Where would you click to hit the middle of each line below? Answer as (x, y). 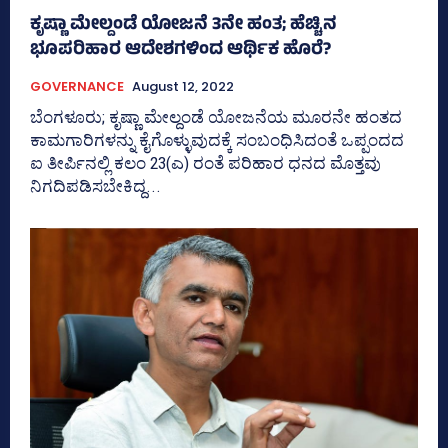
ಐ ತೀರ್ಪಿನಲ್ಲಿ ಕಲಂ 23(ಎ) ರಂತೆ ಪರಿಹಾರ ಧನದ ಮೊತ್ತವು (205, 162)
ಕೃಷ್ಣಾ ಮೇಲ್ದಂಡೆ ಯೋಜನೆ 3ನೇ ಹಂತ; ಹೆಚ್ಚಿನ (183, 25)
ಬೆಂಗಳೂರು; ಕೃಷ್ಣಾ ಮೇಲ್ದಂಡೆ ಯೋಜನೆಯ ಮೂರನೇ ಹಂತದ (216, 116)
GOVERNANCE (77, 86)
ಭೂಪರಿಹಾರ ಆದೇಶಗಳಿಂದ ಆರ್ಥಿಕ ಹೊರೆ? (180, 50)
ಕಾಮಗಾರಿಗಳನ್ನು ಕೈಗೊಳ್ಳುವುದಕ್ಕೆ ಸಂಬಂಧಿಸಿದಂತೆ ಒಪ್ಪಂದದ (217, 139)
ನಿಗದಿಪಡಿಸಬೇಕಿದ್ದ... (95, 185)
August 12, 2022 (183, 86)
